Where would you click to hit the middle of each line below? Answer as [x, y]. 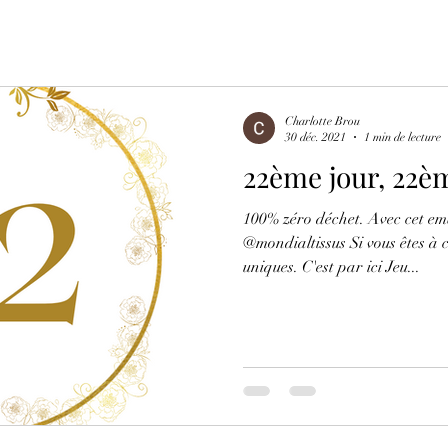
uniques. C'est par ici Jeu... [331, 266]
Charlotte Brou [322, 120]
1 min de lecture [402, 137]
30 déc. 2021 [315, 137]
